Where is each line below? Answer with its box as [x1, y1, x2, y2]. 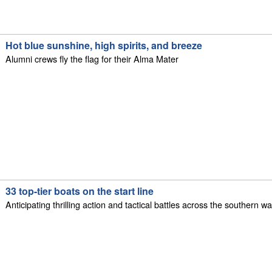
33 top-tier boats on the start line [5, 184, 154, 199]
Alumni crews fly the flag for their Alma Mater [5, 52, 179, 66]
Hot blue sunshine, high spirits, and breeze [5, 38, 203, 53]
